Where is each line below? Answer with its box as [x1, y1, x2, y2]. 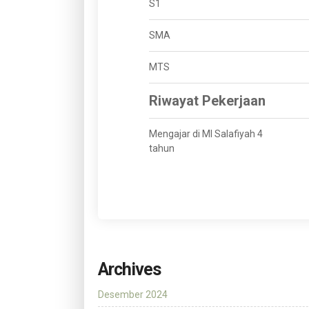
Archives [98, 259, 161, 280]
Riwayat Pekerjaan [149, 92, 266, 110]
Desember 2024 [98, 289, 168, 301]
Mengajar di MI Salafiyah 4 [149, 128, 263, 140]
